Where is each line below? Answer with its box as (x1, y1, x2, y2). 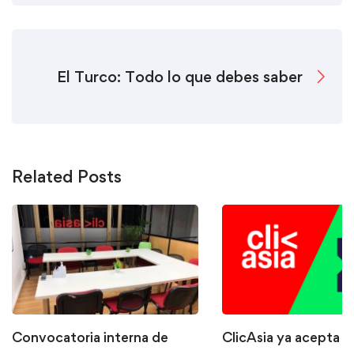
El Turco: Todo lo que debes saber (57, 66, 303, 86)
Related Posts (12, 165, 122, 186)
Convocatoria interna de (12, 329, 168, 346)
